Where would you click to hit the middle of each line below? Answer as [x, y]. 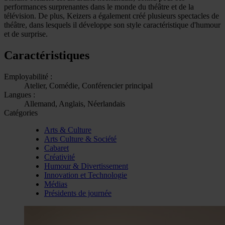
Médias [56, 184]
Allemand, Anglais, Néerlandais [75, 103]
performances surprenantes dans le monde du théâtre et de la [99, 7]
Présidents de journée [78, 193]
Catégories [21, 113]
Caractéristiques [47, 55]
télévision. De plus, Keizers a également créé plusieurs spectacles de [111, 16]
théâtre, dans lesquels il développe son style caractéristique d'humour [112, 25]
